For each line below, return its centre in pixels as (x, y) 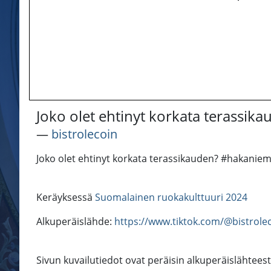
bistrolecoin (84, 134)
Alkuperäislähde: (75, 222)
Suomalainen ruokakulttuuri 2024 (171, 198)
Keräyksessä (66, 198)
